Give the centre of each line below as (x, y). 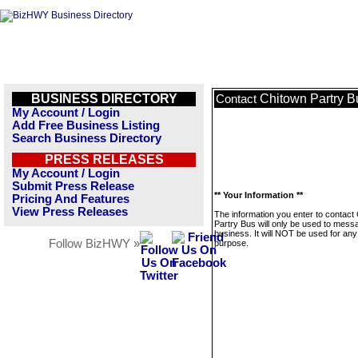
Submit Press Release (73, 186)
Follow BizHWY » (94, 244)
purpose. (231, 243)
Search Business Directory (87, 138)
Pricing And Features (71, 199)
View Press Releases (70, 212)
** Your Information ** (259, 195)
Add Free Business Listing (86, 125)
